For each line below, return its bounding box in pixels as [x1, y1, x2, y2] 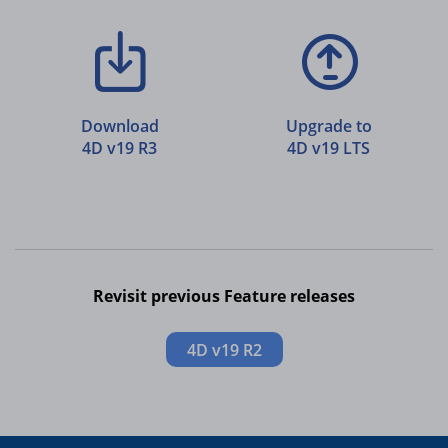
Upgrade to [285, 115, 372, 138]
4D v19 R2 [186, 339, 262, 362]
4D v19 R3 [82, 137, 157, 160]
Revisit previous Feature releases [93, 285, 355, 308]
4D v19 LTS [287, 137, 370, 160]
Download [80, 115, 159, 138]
